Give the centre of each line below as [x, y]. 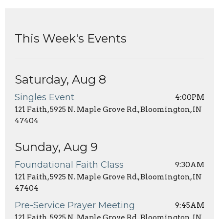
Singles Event [44, 97]
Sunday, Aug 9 [56, 147]
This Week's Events [71, 38]
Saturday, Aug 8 [60, 79]
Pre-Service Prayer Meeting [75, 205]
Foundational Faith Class [69, 164]
